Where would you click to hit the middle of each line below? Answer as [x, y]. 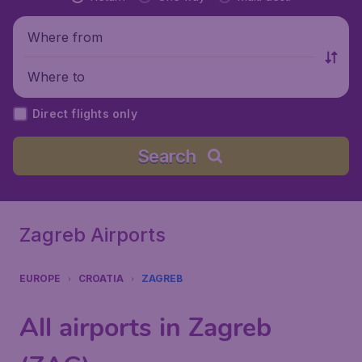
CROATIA [101, 278]
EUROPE [40, 278]
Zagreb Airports [93, 235]
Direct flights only [85, 114]
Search [166, 156]
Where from [65, 37]
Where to [56, 76]
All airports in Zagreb [145, 328]
